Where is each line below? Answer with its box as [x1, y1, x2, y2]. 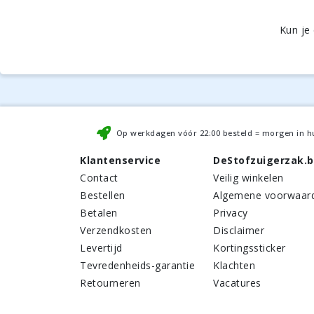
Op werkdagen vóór [116, 128, 200, 138]
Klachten [213, 259, 255, 272]
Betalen [80, 206, 118, 219]
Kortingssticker [213, 241, 286, 254]
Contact [80, 171, 118, 184]
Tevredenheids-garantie [80, 259, 195, 272]
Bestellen [80, 189, 125, 202]
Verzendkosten [80, 224, 152, 237]
